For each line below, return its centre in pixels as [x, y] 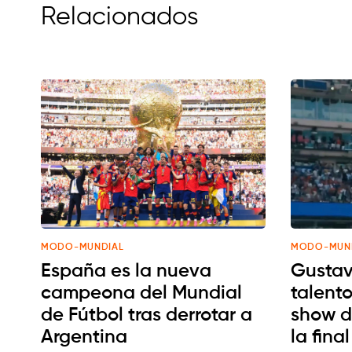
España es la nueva [126, 271]
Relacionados [120, 18]
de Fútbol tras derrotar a [147, 315]
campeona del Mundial [141, 293]
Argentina [84, 337]
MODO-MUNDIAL [82, 248]
